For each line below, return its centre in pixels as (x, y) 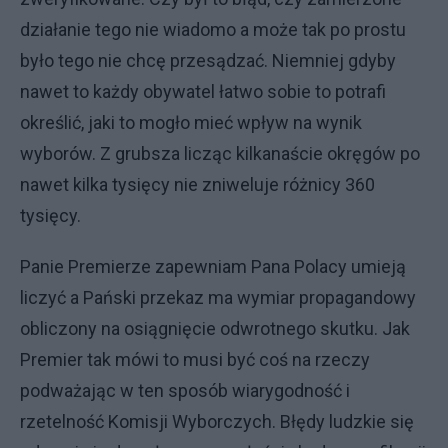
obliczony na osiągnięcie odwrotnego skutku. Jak (215, 328)
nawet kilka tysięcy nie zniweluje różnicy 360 (197, 184)
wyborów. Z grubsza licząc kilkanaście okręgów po (220, 153)
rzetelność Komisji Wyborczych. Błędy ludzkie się (217, 421)
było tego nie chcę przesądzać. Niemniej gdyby (208, 60)
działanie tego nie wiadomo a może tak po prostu (213, 29)
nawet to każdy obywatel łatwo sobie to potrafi (203, 91)
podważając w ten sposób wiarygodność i (185, 390)
